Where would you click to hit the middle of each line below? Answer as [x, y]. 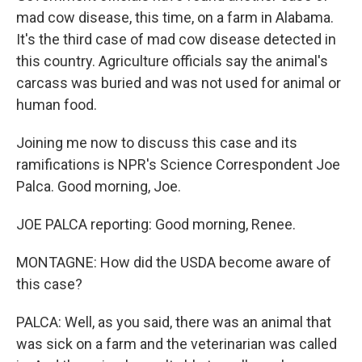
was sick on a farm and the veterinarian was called [177, 344]
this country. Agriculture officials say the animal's [172, 61]
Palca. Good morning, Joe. [99, 186]
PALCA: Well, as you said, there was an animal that [174, 322]
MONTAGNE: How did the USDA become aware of [174, 262]
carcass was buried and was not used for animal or [179, 83]
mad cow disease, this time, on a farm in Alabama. [175, 17]
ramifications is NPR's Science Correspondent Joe [178, 164]
